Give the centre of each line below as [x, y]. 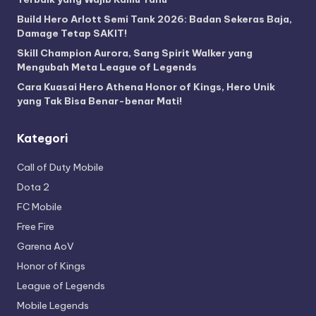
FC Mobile [39, 206]
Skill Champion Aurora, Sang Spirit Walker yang [135, 53]
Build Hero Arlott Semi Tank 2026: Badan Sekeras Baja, [154, 19]
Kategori [42, 138]
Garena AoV [45, 246]
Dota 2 [33, 187]
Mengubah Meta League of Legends [107, 67]
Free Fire [36, 226]
